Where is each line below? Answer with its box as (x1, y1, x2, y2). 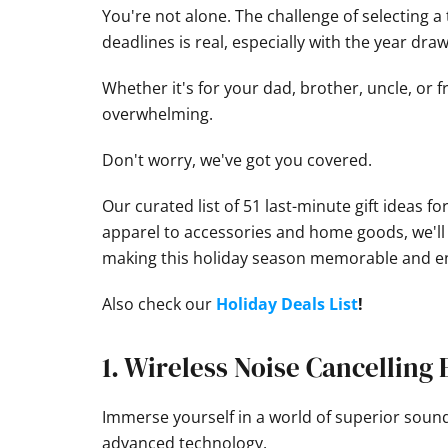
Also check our (102, 293, 216, 315)
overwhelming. (102, 103, 213, 125)
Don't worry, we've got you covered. (102, 149, 372, 171)
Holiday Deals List (216, 293, 358, 315)
